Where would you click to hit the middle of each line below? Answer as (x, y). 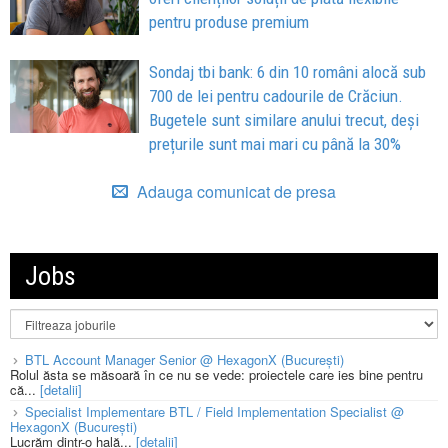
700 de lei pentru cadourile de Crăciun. (276, 95)
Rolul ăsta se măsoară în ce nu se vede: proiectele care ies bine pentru (216, 374)
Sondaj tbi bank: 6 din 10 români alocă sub (288, 71)
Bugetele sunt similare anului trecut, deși (284, 119)
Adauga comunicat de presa (234, 191)
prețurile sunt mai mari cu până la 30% (275, 143)
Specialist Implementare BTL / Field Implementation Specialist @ (214, 411)
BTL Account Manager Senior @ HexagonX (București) (184, 359)
